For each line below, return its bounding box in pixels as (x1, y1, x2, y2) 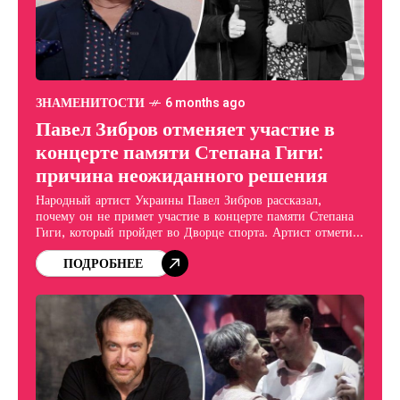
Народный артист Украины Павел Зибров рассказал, (36, 193, 321, 208)
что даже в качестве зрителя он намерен (36, 241, 256, 256)
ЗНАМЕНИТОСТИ (36, 94, 145, 113)
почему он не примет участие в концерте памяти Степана (36, 209, 354, 224)
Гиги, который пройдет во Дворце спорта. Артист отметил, (36, 225, 362, 240)
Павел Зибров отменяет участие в (36, 115, 335, 145)
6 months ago (165, 94, 246, 113)
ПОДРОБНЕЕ (63, 254, 143, 274)
